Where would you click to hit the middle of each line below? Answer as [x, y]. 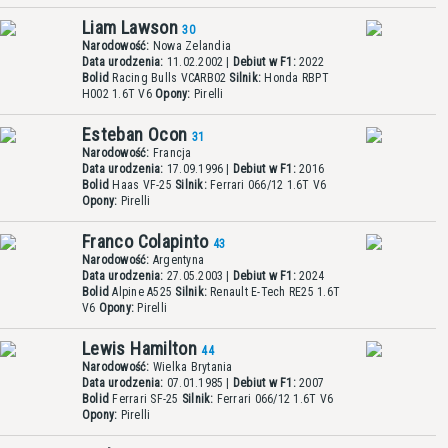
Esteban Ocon [137, 134]
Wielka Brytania [191, 367]
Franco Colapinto [148, 241]
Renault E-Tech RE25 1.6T [274, 292]
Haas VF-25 [142, 185]
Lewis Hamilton [142, 348]
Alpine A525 [142, 292]
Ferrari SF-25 [145, 399]
